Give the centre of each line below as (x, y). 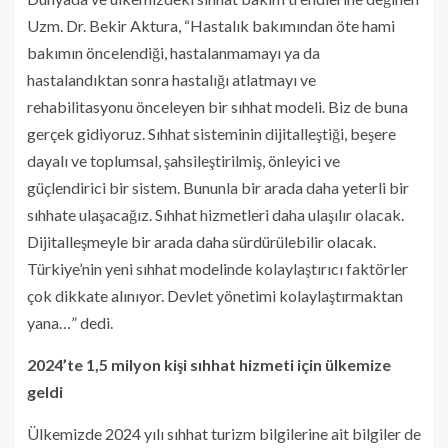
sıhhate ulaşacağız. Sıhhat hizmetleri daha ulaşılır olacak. (215, 214)
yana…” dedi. (70, 322)
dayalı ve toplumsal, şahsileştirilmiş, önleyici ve (183, 160)
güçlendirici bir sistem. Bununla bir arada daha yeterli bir (218, 187)
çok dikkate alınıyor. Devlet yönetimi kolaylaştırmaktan (215, 295)
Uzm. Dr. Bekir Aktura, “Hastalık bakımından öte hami (211, 25)
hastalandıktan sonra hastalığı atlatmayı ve (171, 79)
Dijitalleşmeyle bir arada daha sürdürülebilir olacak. (201, 241)
